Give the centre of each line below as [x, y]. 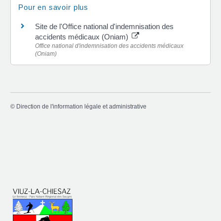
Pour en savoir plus [54, 7]
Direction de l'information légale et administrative [81, 107]
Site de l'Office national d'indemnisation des [104, 26]
